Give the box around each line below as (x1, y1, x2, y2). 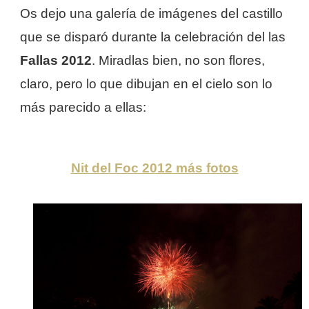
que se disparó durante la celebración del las (20, 29, 286, 44)
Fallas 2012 (20, 52, 92, 68)
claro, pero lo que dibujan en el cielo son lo (20, 76, 272, 91)
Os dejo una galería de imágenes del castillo (20, 6, 283, 21)
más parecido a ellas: (20, 99, 150, 114)
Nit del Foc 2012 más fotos (70, 160, 239, 175)
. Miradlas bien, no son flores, (92, 52, 265, 68)
